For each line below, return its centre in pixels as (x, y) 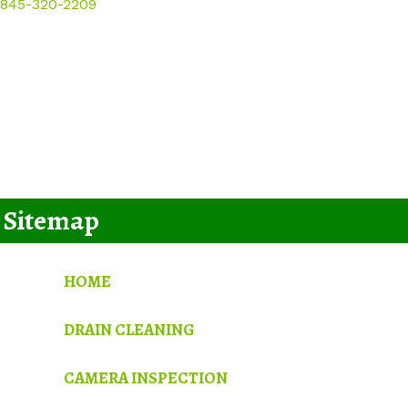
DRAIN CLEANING (129, 329)
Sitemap (52, 221)
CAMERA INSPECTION (146, 377)
